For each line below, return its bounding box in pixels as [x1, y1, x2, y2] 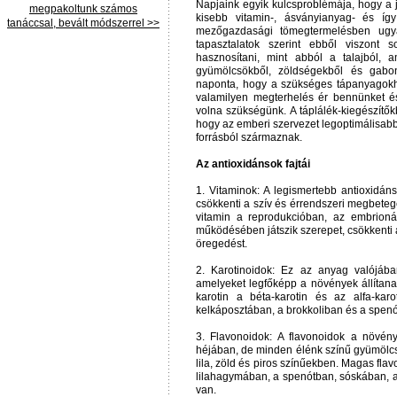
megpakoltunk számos [29, 3, 137, 15]
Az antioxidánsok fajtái [196, 158, 310, 170]
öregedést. [196, 237, 247, 250]
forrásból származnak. [196, 131, 302, 144]
